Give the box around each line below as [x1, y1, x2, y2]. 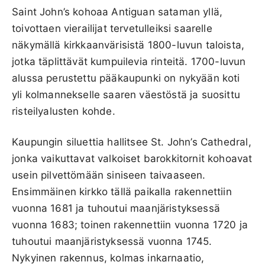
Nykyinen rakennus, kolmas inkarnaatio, [12, 251, 205, 264]
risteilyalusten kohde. [12, 105, 115, 117]
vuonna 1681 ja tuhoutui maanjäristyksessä [12, 202, 220, 214]
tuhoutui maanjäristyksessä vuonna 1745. [12, 235, 212, 247]
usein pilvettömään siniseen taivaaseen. [12, 169, 206, 181]
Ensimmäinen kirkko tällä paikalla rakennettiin [12, 185, 232, 198]
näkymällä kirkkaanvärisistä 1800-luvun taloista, [12, 38, 245, 51]
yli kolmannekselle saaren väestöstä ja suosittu [12, 88, 240, 101]
